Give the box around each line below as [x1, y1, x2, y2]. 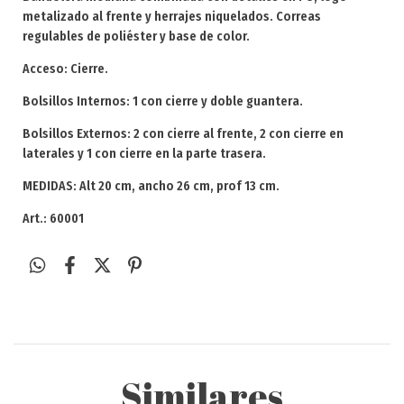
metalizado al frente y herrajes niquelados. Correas [23, 9, 321, 24]
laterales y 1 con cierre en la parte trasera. [23, 146, 266, 161]
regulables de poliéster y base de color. [23, 29, 250, 44]
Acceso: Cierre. [23, 61, 108, 77]
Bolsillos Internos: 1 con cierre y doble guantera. [23, 94, 303, 109]
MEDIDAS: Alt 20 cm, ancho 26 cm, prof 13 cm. [23, 179, 280, 194]
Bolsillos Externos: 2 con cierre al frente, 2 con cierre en [23, 126, 344, 142]
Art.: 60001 [23, 211, 87, 226]
